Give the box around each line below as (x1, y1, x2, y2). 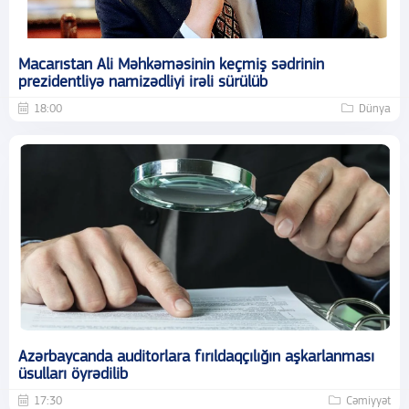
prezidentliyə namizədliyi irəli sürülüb (18, 73, 267, 91)
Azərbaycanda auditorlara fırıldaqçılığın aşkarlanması (18, 348, 374, 366)
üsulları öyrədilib (18, 365, 128, 383)
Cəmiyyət (346, 394, 391, 407)
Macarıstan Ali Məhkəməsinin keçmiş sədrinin (18, 56, 324, 74)
